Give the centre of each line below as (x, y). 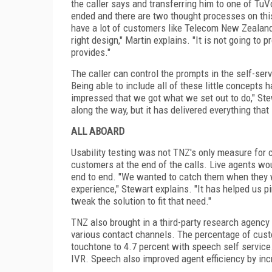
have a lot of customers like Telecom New (156, 28)
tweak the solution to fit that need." (141, 201)
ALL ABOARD (98, 131)
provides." (91, 52)
